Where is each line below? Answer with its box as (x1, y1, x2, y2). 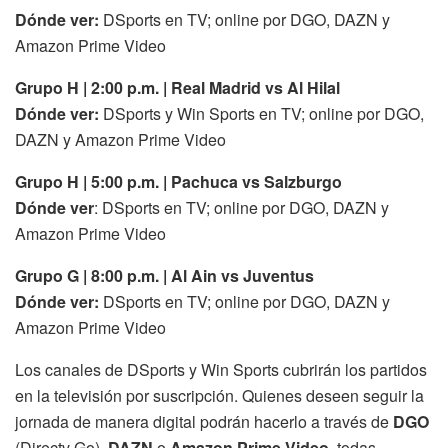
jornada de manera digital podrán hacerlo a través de (15, 410, 393, 434)
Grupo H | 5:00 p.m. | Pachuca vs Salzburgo (15, 170, 342, 194)
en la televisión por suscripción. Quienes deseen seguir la (15, 384, 424, 408)
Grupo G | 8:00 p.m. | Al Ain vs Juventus (15, 264, 314, 288)
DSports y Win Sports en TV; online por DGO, (99, 102, 424, 126)
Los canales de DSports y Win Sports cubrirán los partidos (15, 358, 427, 382)
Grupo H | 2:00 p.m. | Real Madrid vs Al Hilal (15, 76, 340, 100)
